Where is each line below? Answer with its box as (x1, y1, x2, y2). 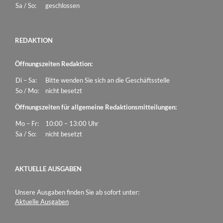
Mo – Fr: (15, 119, 39, 127)
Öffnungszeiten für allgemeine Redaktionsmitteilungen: (15, 103, 177, 111)
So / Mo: (15, 87, 39, 95)
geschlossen (45, 1, 80, 9)
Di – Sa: (15, 76, 37, 84)
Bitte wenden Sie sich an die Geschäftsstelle (45, 76, 170, 84)
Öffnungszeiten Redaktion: (15, 60, 93, 68)
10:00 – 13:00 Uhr (45, 119, 99, 127)
